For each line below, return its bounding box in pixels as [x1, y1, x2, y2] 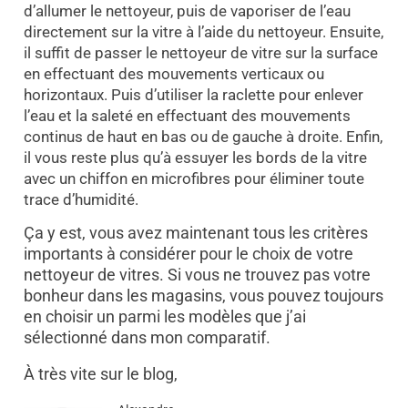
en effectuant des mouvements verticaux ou [23, 64, 324, 83]
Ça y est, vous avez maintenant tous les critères [23, 222, 368, 242]
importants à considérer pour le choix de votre [23, 243, 353, 263]
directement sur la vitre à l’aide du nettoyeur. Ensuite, [23, 22, 383, 41]
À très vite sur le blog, [23, 363, 178, 383]
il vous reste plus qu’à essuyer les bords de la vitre [23, 148, 367, 167]
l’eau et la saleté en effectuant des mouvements [23, 106, 351, 125]
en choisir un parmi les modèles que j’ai [23, 306, 306, 326]
